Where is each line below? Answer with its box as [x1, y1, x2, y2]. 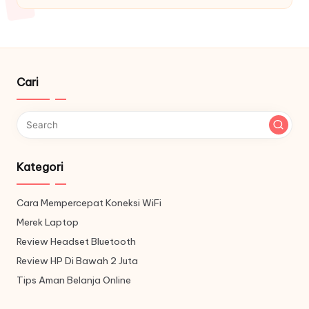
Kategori [17, 160, 63, 175]
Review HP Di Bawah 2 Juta [17, 255, 138, 268]
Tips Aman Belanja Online [17, 274, 131, 287]
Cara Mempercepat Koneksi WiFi [17, 197, 161, 210]
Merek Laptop [17, 216, 79, 229]
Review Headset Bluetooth [17, 235, 136, 248]
